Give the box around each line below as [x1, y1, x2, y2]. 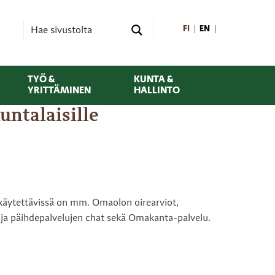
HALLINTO [133, 85, 180, 96]
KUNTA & [133, 74, 173, 85]
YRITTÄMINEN [27, 85, 91, 96]
